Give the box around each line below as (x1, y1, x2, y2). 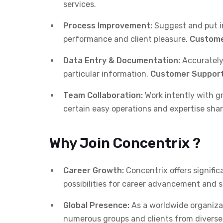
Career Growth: (63, 165, 124, 175)
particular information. (63, 69, 150, 79)
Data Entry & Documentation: (63, 55, 180, 65)
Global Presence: (63, 200, 129, 210)
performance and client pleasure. (63, 34, 190, 44)
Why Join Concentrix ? (49, 134, 201, 151)
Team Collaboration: (63, 90, 143, 100)
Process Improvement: (63, 20, 152, 30)
